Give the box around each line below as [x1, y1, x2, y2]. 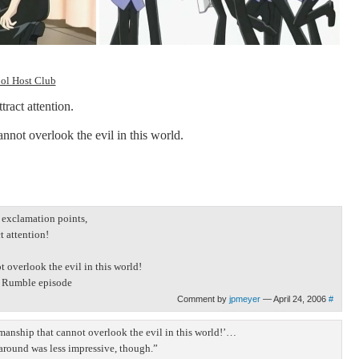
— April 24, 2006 [260, 294, 329, 304]
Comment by [176, 294, 229, 304]
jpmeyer [228, 294, 260, 304]
